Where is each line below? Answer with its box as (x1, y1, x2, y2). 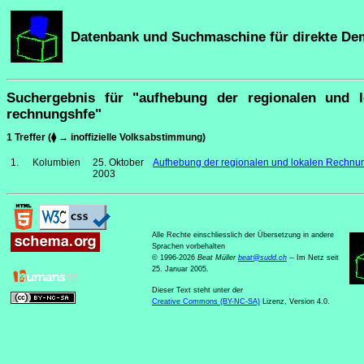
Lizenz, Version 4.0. (260, 297, 330, 306)
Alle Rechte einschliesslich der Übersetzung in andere (152, 231, 334, 240)
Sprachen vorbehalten (152, 242, 225, 251)
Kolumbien (32, 157, 80, 169)
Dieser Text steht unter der (152, 286, 243, 295)
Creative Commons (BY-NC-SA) (152, 297, 260, 306)
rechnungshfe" (6, 106, 102, 122)
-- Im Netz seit (289, 253, 339, 262)
